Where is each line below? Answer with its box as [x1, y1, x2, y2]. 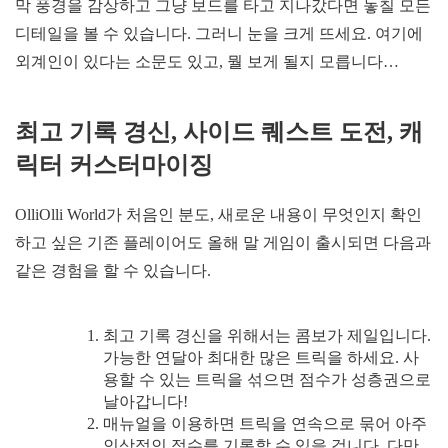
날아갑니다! [103, 393, 188, 411]
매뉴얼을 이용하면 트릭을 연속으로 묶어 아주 [103, 415, 427, 433]
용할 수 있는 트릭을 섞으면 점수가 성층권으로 [103, 371, 431, 389]
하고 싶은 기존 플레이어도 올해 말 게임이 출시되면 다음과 [15, 234, 431, 252]
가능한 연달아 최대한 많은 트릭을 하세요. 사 [103, 349, 419, 367]
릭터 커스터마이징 [15, 151, 213, 178]
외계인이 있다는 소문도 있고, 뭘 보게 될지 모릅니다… [15, 52, 399, 70]
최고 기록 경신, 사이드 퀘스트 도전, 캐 [15, 118, 423, 145]
